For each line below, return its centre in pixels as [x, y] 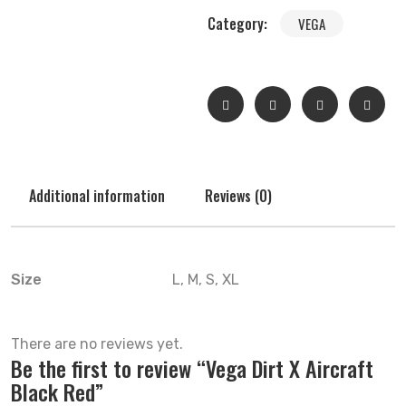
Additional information [97, 196]
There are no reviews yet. [97, 344]
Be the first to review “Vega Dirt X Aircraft [192, 368]
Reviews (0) [238, 196]
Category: [239, 24]
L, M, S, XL [206, 280]
